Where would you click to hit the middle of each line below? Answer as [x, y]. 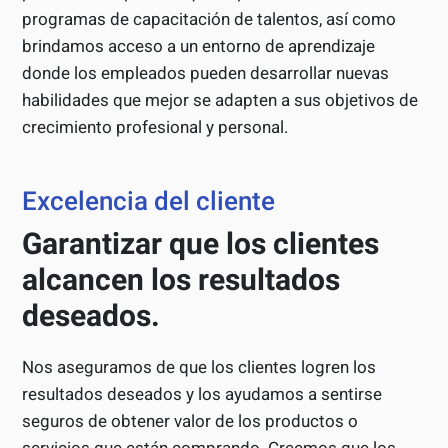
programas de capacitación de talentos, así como [209, 19]
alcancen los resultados [181, 280]
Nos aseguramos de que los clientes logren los [199, 367]
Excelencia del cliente [149, 201]
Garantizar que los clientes [201, 244]
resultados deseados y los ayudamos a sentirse [202, 394]
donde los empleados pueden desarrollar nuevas [206, 73]
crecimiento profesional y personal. [155, 127]
